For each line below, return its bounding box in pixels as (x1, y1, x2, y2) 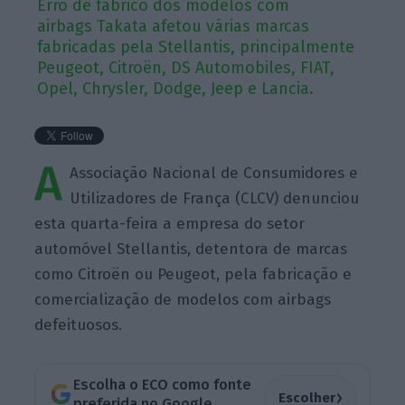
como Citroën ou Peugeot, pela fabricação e (34, 264, 353, 284)
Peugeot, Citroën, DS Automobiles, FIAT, (37, 57, 335, 78)
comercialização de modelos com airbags (34, 289, 332, 309)
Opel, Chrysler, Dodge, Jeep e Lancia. (37, 78, 315, 99)
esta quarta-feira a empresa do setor (34, 213, 306, 233)
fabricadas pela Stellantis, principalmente (37, 36, 355, 57)
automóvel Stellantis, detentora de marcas (34, 239, 348, 259)
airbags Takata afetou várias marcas (37, 15, 310, 36)
